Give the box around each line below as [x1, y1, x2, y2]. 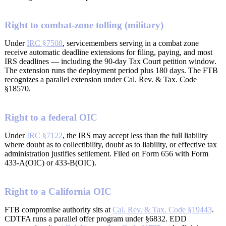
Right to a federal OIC [5, 111, 97, 123]
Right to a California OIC [5, 186, 111, 197]
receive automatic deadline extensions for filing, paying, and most [5, 48, 212, 57]
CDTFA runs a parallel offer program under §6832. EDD [5, 214, 187, 223]
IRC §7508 [27, 39, 63, 48]
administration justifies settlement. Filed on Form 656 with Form [5, 149, 208, 158]
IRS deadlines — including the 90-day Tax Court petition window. [5, 57, 216, 66]
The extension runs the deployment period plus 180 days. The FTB [5, 66, 218, 75]
